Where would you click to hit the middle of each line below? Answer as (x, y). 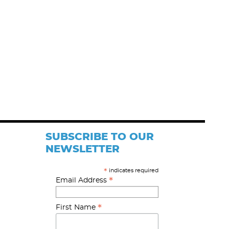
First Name (76, 208)
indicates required (133, 170)
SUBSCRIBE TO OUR (99, 137)
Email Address (82, 180)
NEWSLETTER (82, 149)
